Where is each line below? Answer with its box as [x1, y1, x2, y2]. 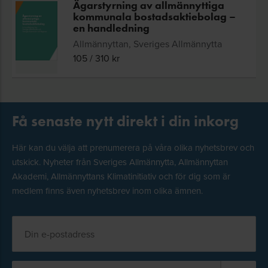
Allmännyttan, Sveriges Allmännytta [73, 37, 222, 50]
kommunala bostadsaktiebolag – [73, 10, 236, 23]
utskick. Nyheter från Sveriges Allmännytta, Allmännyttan [12, 156, 228, 168]
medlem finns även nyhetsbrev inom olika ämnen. [12, 184, 203, 197]
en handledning [73, 22, 150, 35]
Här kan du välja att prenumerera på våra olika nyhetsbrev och [12, 141, 254, 154]
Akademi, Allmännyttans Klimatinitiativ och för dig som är [12, 170, 230, 182]
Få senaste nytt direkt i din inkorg [12, 112, 239, 130]
